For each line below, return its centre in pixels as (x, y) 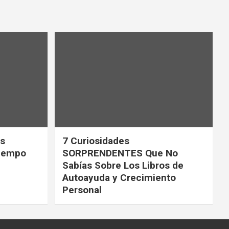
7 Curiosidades (96, 141)
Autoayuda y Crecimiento (119, 177)
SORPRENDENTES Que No (120, 153)
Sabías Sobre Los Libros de (123, 165)
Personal (82, 190)
